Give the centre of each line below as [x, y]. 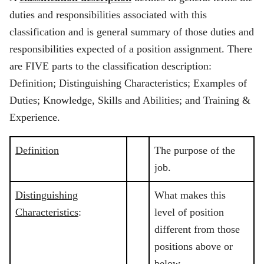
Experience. [35, 117]
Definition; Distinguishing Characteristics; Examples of [128, 83]
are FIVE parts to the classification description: [110, 66]
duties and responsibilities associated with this [108, 14]
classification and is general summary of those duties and [132, 32]
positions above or [194, 247]
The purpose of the [195, 151]
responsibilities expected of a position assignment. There [131, 49]
